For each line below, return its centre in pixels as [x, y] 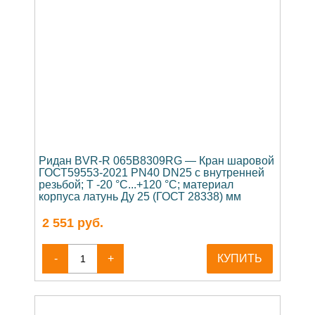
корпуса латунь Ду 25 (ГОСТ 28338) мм [140, 197]
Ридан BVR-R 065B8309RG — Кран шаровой [156, 161]
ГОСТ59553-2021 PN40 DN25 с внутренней [152, 173]
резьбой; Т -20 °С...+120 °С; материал [136, 185]
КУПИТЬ [240, 259]
